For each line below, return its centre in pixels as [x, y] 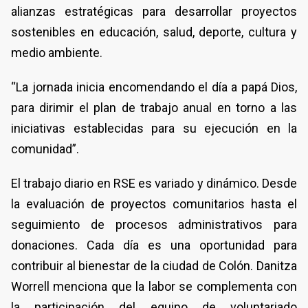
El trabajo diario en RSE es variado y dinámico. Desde [154, 183]
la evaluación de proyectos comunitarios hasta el [154, 203]
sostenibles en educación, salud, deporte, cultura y [154, 32]
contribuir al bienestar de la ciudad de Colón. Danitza [154, 265]
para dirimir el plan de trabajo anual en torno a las [154, 107]
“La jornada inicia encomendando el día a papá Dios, [154, 87]
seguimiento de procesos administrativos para [154, 224]
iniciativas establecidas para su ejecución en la [154, 128]
